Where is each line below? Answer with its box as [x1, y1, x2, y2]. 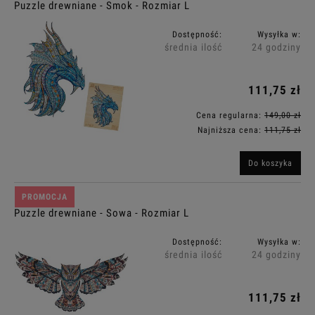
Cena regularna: [196, 110, 264, 121]
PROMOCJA [22, 191, 68, 202]
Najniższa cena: [198, 124, 264, 135]
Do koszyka [248, 157, 292, 168]
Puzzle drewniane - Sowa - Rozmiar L [14, 206, 189, 219]
